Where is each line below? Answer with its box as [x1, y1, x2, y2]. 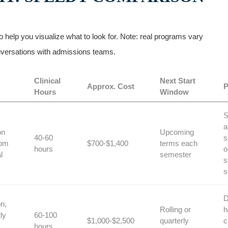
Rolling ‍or [160, 205, 191, 214]
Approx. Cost [87, 82, 134, 91]
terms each [160, 139, 197, 148]
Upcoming [160, 128, 194, 136]
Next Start [160, 76, 195, 85]
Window [160, 88, 189, 96]
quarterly [160, 216, 189, 225]
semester [160, 150, 191, 159]
